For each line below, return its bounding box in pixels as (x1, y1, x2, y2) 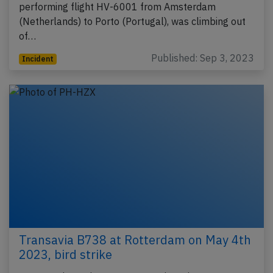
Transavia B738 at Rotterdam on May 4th (19, 232, 251, 248)
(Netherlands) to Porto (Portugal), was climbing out (19, 15, 246, 27)
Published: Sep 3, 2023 (151, 51, 254, 64)
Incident (21, 54, 54, 63)
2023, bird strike (19, 246, 112, 263)
